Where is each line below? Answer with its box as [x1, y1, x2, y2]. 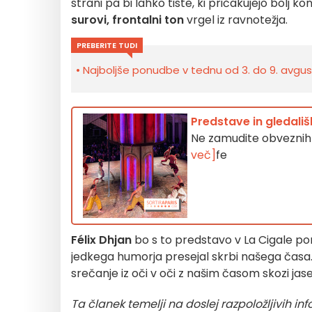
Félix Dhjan [71, 232, 132, 248]
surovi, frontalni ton [71, 12, 184, 28]
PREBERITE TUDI [77, 40, 137, 51]
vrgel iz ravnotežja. [184, 12, 288, 28]
